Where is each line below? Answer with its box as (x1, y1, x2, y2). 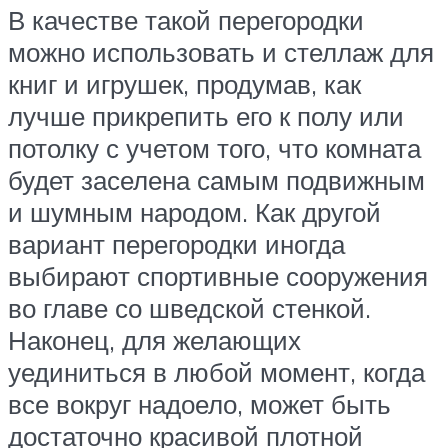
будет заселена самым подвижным (8, 163, 425, 196)
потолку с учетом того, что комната (8, 131, 421, 164)
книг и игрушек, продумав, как (8, 67, 361, 100)
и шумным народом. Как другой (8, 195, 381, 228)
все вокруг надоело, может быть (8, 387, 391, 420)
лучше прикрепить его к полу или (8, 99, 404, 132)
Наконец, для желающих (8, 323, 301, 356)
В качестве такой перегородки (8, 3, 364, 36)
